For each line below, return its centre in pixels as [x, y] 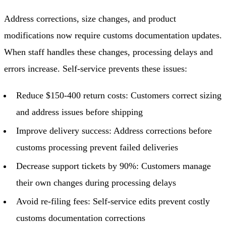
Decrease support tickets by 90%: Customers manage [114, 166]
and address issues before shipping [79, 112]
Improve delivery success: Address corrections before [114, 130]
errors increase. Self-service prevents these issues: [96, 68]
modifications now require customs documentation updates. [113, 35]
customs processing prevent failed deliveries [97, 147]
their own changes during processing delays [96, 182]
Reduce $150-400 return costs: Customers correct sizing [119, 95]
